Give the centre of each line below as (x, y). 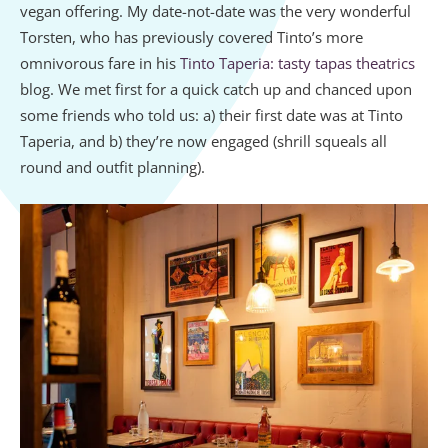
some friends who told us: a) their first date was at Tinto (211, 114)
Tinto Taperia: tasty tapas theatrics (297, 62)
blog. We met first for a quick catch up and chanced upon (216, 88)
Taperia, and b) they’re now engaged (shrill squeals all (203, 140)
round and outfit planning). (114, 166)
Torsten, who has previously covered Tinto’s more (191, 36)
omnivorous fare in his (100, 62)
